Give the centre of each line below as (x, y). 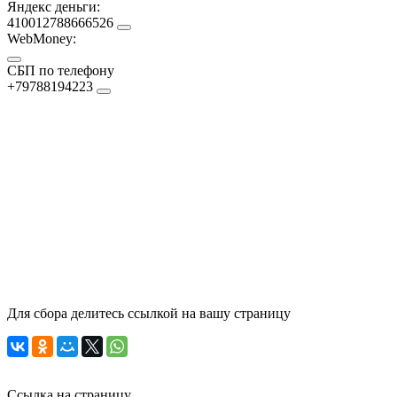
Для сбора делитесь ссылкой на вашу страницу (149, 313)
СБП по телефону (61, 70)
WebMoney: (42, 38)
